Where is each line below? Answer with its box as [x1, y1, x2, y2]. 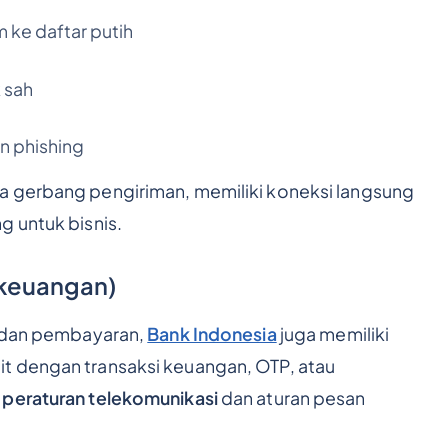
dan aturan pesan [217, 387, 366, 410]
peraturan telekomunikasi [2, 387, 218, 410]
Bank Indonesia [147, 323, 277, 346]
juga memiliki [276, 323, 390, 346]
